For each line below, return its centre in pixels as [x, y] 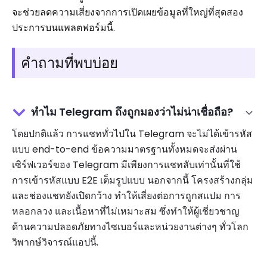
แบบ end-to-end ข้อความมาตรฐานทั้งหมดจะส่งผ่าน [125, 149]
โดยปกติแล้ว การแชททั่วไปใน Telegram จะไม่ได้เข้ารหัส [132, 133]
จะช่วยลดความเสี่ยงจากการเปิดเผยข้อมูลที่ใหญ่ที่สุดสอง [128, 12]
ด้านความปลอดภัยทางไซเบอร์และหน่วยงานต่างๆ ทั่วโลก [130, 226]
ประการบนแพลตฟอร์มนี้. [63, 27]
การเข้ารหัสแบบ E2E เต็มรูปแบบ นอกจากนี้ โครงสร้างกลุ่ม [133, 180]
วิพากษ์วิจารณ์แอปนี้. [55, 242]
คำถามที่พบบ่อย [69, 63]
